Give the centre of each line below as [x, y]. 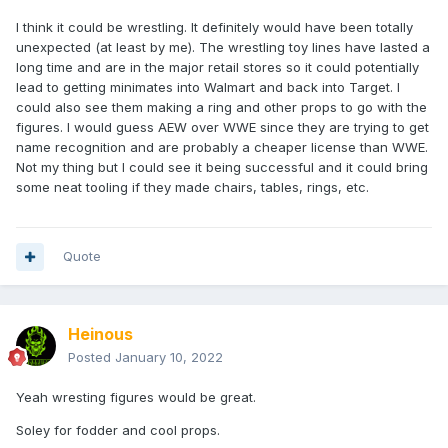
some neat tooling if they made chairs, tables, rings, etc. [192, 187]
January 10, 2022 [169, 357]
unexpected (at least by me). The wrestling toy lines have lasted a [223, 47]
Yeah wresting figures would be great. [138, 397]
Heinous [100, 334]
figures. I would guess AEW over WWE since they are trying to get [222, 127]
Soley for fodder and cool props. [120, 430]
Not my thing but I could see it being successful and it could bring [222, 167]
